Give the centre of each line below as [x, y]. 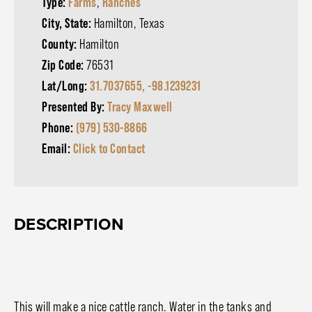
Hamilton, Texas [129, 23]
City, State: [68, 23]
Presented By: [75, 107]
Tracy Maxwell [140, 107]
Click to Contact [109, 148]
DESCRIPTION [69, 224]
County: [61, 44]
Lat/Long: [66, 86]
